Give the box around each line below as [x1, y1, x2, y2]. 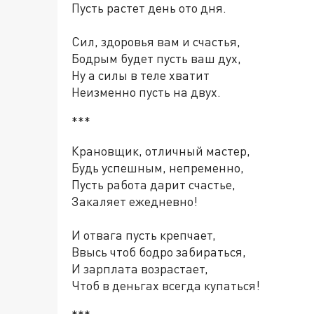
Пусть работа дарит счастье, [71, 177, 235, 192]
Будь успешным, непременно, [71, 160, 244, 175]
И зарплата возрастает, [71, 261, 208, 276]
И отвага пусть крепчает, [71, 227, 216, 243]
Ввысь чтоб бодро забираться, [71, 244, 246, 259]
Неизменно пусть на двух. [71, 84, 221, 100]
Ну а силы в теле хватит [71, 67, 210, 83]
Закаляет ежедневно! [71, 193, 198, 209]
